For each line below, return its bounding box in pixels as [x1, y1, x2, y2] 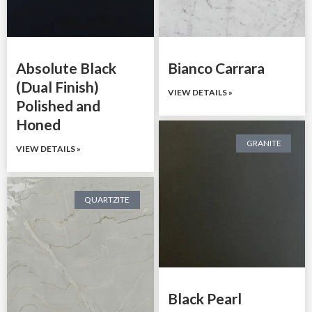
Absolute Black [16, 58, 116, 77]
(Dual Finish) [16, 77, 99, 95]
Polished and [16, 96, 100, 114]
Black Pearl [167, 289, 242, 307]
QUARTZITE [84, 194, 130, 205]
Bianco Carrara [167, 58, 265, 77]
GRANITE [246, 137, 281, 148]
